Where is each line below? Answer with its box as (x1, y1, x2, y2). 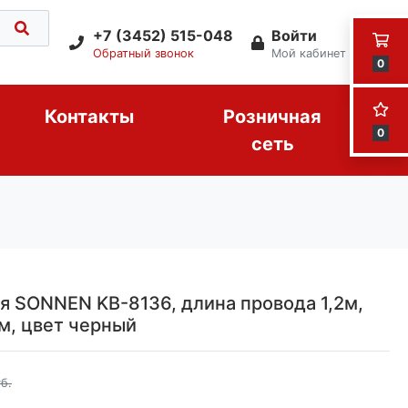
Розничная (223, 106, 322, 128)
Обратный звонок (93, 46, 194, 60)
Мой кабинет (271, 46, 346, 60)
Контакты (44, 106, 134, 128)
